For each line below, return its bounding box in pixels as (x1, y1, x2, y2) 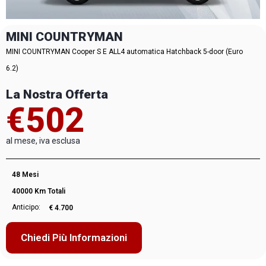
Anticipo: (12, 203, 42, 212)
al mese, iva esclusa (6, 136, 80, 146)
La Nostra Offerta (6, 87, 108, 102)
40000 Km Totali (12, 187, 65, 196)
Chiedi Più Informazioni (21, 232, 127, 244)
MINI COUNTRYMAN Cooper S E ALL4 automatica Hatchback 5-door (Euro (6, 47, 243, 56)
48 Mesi (12, 170, 39, 179)
